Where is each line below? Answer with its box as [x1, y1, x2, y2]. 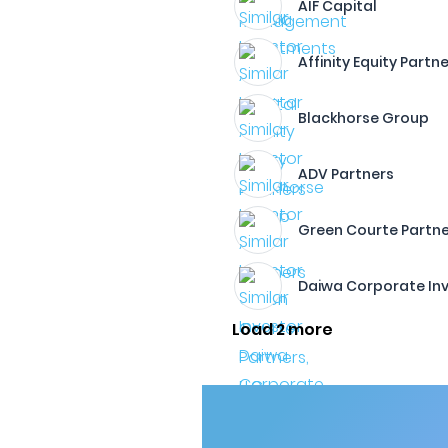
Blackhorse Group [298, 108, 430, 128]
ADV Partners [298, 164, 395, 184]
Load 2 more [232, 318, 334, 341]
